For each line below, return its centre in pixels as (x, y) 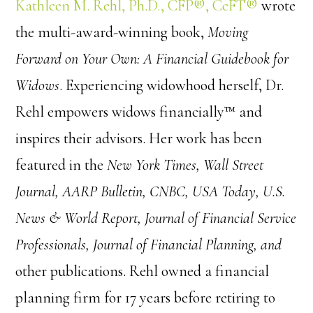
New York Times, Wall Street (184, 165)
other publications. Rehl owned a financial (143, 271)
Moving (228, 32)
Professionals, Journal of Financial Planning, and (149, 245)
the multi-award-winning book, (112, 32)
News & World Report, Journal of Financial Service (156, 218)
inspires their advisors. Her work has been (139, 138)
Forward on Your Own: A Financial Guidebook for (152, 59)
